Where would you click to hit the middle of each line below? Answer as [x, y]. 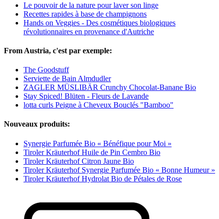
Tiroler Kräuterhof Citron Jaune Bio [79, 161]
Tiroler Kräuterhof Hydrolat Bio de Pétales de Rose [103, 178]
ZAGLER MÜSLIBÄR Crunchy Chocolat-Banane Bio [110, 88]
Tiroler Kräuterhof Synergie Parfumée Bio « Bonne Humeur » [119, 170]
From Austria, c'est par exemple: [58, 50]
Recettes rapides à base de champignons [85, 14]
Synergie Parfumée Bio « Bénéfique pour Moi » [98, 143]
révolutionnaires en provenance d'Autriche [89, 31]
